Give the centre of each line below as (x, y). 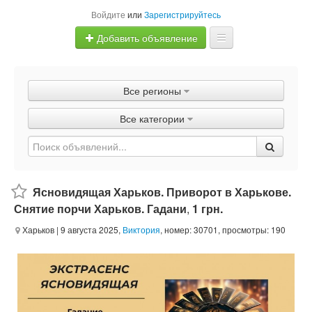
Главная (156, 76)
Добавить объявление (146, 38)
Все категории (152, 118)
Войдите (108, 14)
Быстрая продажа (156, 132)
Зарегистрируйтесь (182, 14)
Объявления (156, 104)
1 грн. (208, 209)
